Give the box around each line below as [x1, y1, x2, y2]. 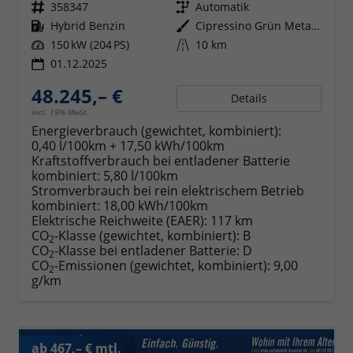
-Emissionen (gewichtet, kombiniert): [54, 256, 273, 274]
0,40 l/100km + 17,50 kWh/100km [32, 136, 225, 154]
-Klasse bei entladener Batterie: [54, 241, 240, 259]
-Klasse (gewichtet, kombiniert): [54, 226, 240, 244]
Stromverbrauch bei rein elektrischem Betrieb [32, 181, 304, 199]
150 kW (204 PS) [50, 36, 129, 52]
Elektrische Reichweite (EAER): [32, 211, 207, 229]
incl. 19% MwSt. [32, 106, 88, 117]
